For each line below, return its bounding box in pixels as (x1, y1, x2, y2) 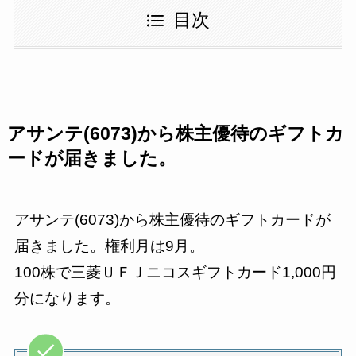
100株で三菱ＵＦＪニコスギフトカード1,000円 (14, 263, 336, 281)
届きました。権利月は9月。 (14, 237, 204, 254)
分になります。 (14, 289, 120, 307)
